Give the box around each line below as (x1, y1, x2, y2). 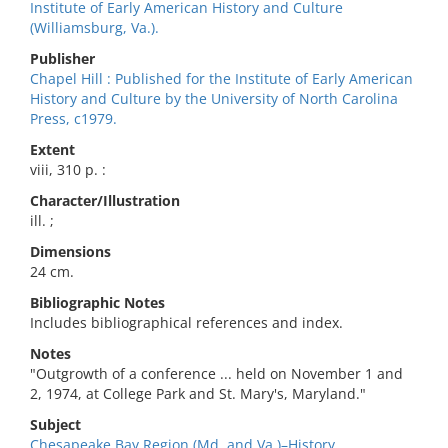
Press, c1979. (30, 109, 117, 128)
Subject (30, 415, 81, 434)
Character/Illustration (30, 191, 180, 210)
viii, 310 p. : (30, 160, 106, 179)
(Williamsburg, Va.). (30, 18, 159, 37)
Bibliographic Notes (30, 293, 165, 312)
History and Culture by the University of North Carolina (30, 89, 398, 108)
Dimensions (30, 242, 111, 261)
